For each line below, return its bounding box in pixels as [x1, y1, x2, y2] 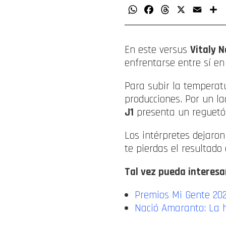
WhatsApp [139, 4, 173, 15]
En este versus [125, 42, 190, 56]
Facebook [155, 4, 185, 15]
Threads [171, 4, 197, 15]
